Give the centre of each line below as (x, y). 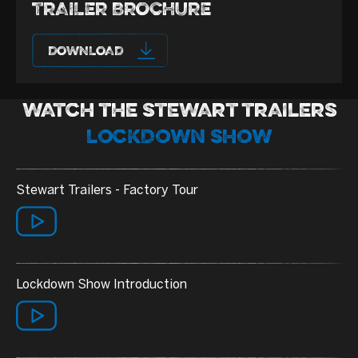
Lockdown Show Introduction (101, 284)
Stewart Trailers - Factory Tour (107, 190)
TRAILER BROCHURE (121, 11)
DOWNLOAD (86, 52)
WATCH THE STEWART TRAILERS (179, 112)
